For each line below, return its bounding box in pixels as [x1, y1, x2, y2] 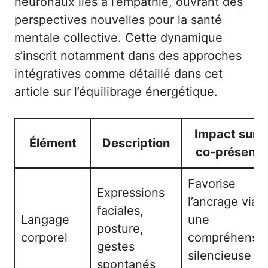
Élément [29, 136, 77, 150]
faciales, [97, 203, 144, 218]
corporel [21, 230, 68, 245]
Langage [21, 212, 69, 227]
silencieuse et [188, 248, 266, 263]
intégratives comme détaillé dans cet [14, 66, 223, 81]
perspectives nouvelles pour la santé [14, 13, 222, 27]
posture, [97, 221, 144, 236]
